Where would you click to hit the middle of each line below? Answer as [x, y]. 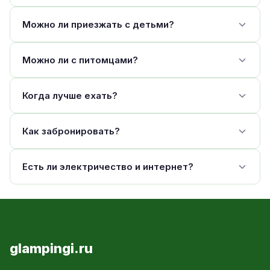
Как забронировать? [71, 131]
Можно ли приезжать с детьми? [98, 24]
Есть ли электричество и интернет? [108, 167]
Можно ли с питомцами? [80, 60]
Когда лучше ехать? [70, 96]
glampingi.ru [51, 248]
